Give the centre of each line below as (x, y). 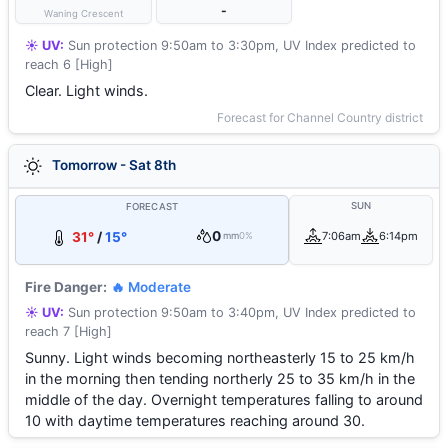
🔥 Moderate (151, 287)
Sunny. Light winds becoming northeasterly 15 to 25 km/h (220, 357)
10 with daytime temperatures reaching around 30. (195, 420)
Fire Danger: (66, 287)
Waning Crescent (83, 13)
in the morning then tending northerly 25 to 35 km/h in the (220, 378)
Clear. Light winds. (86, 90)
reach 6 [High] (69, 64)
